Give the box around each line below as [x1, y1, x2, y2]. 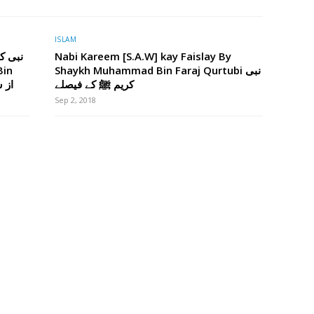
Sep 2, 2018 [54, 94, 96, 105]
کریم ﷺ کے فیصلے [54, 76, 134, 91]
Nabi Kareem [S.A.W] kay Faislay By [54, 48, 231, 63]
